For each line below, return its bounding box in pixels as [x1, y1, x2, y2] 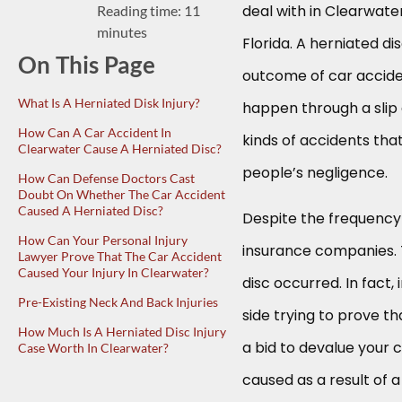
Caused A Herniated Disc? [18, 202, 163, 218]
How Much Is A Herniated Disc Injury [18, 323, 226, 339]
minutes [96, 22, 147, 40]
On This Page [18, 49, 155, 79]
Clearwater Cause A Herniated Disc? [18, 140, 222, 156]
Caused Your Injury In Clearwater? [18, 264, 209, 280]
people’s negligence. [242, 162, 388, 183]
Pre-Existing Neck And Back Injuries [18, 293, 218, 310]
